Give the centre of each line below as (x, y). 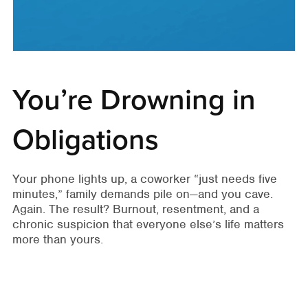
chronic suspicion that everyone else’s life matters (148, 224)
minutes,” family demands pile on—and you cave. (142, 194)
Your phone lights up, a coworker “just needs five (144, 178)
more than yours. (57, 239)
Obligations (85, 140)
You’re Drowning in (134, 100)
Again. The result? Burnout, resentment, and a (135, 209)
